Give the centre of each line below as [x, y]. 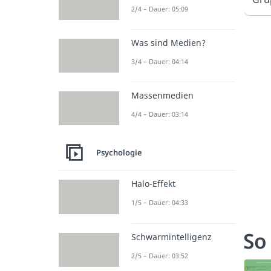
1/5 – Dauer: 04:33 [160, 203]
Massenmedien [162, 96]
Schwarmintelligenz [171, 237]
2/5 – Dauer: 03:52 [160, 255]
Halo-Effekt [153, 184]
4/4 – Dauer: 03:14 [160, 114]
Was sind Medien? [168, 42]
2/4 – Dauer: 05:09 [160, 8]
